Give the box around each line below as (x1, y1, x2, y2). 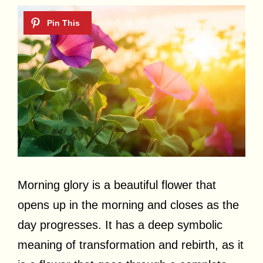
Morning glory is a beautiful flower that (18, 178, 216, 191)
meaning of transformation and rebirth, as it (18, 238, 244, 251)
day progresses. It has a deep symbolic (18, 218, 222, 231)
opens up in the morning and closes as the (18, 198, 239, 211)
